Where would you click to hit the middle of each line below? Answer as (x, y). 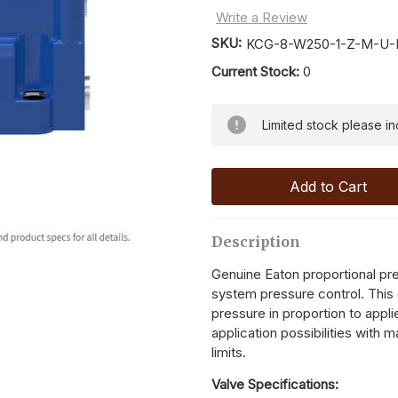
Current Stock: (257, 72)
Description (256, 242)
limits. (229, 353)
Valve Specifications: (275, 385)
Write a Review (261, 18)
